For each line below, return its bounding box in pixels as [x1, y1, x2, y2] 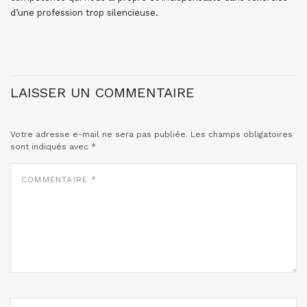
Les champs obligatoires [191, 130, 293, 139]
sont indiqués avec [10, 142, 91, 151]
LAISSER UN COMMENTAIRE [10, 84, 195, 101]
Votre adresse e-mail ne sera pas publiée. [10, 130, 188, 139]
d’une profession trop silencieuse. [10, 8, 158, 18]
